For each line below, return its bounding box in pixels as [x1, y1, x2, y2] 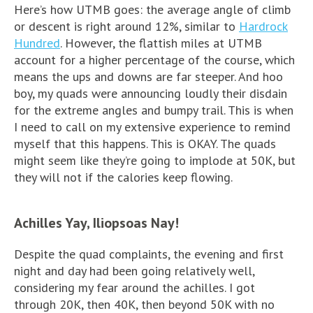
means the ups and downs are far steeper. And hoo [14, 68, 283, 85]
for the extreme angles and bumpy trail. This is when [14, 101, 293, 118]
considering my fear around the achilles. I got [14, 279, 255, 296]
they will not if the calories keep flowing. [14, 168, 233, 185]
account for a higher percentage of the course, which [14, 51, 295, 68]
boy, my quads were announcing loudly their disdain [14, 85, 287, 101]
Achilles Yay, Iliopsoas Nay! [14, 213, 179, 232]
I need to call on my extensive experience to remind [14, 118, 291, 135]
